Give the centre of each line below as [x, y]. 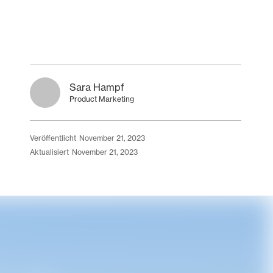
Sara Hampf [97, 87]
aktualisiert [52, 152]
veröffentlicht [55, 138]
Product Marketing [102, 99]
